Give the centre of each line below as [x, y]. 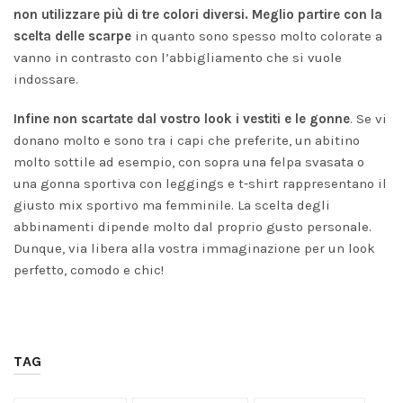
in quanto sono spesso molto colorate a [259, 36]
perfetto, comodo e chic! [89, 269]
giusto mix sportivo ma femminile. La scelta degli [172, 205]
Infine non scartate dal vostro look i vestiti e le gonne [182, 118]
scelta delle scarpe [74, 36]
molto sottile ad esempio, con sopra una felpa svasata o [189, 161]
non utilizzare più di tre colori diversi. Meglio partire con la [198, 14]
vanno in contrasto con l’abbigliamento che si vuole [178, 57]
